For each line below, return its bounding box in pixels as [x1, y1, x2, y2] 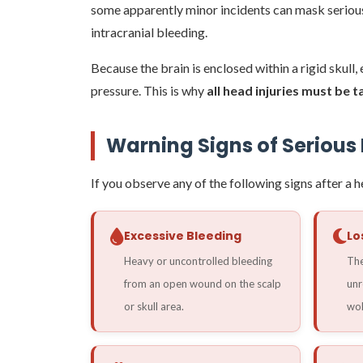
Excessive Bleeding [124, 227, 241, 244]
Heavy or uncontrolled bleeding [124, 254, 272, 267]
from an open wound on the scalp [124, 276, 281, 290]
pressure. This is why [91, 82, 207, 98]
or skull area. [124, 299, 184, 313]
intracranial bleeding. [91, 23, 207, 40]
